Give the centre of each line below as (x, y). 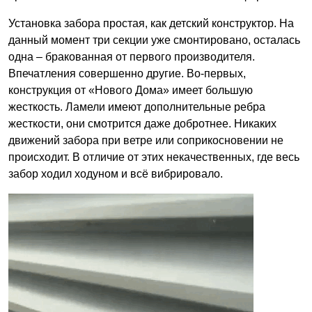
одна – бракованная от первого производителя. (132, 56)
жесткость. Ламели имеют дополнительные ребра (137, 107)
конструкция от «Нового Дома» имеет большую (131, 90)
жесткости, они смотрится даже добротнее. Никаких (142, 123)
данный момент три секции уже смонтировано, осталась (154, 40)
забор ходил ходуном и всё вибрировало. (116, 173)
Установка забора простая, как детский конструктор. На (151, 23)
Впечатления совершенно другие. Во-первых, (127, 73)
